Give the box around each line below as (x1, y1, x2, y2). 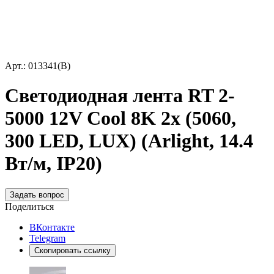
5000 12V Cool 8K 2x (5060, (5, 107, 236, 130)
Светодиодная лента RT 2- (5, 84, 235, 107)
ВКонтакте (29, 221, 75, 232)
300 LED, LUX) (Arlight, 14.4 (5, 130, 253, 152)
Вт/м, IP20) (5, 152, 102, 175)
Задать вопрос (10, 190, 64, 199)
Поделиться (5, 201, 54, 212)
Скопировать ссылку (34, 245, 111, 255)
